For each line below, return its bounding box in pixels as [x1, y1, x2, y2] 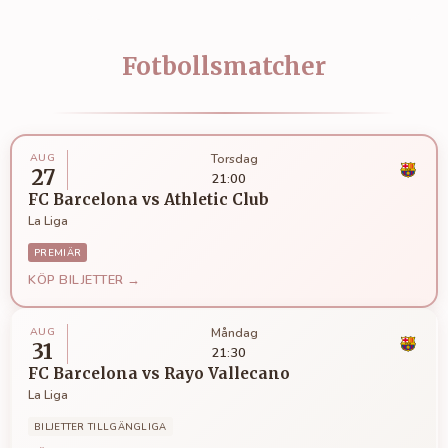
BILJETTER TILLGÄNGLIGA [34, 419, 167, 433]
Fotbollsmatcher [122, 50, 326, 82]
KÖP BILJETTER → [28, 270, 141, 289]
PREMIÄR [34, 245, 82, 259]
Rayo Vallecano [164, 363, 290, 383]
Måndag [210, 325, 258, 342]
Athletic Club [164, 189, 269, 209]
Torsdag [210, 151, 258, 168]
